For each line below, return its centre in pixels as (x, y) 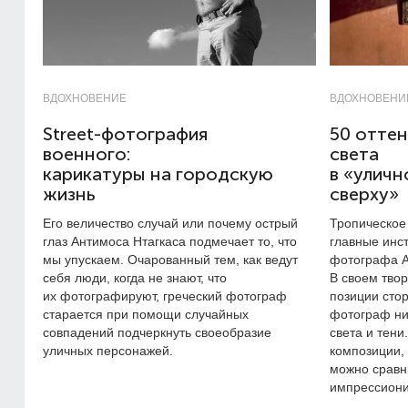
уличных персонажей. (108, 351)
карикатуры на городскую (158, 174)
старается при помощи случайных (146, 314)
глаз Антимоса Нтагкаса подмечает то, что (170, 241)
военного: (87, 154)
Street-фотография (125, 134)
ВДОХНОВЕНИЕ (85, 98)
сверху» (364, 194)
